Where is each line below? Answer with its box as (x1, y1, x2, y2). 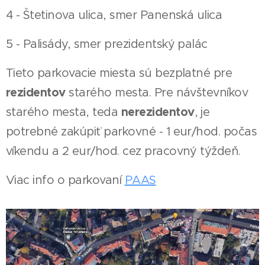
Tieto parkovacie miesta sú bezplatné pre (6, 66, 232, 81)
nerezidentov (121, 104, 195, 120)
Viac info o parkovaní (6, 173, 125, 188)
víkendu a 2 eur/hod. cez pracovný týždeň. (6, 144, 244, 159)
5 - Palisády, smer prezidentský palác (6, 37, 208, 52)
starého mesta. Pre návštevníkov (65, 85, 248, 101)
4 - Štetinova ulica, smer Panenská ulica (6, 8, 222, 23)
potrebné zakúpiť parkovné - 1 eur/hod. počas (6, 124, 257, 140)
